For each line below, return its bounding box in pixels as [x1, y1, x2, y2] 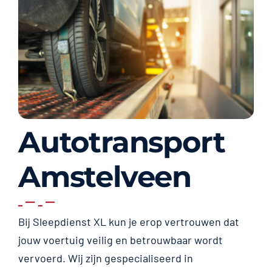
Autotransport [18, 124, 225, 160]
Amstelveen [18, 158, 191, 194]
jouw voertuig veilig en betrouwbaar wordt [18, 233, 223, 247]
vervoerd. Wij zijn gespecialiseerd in [18, 251, 193, 265]
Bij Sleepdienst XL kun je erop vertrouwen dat [18, 215, 239, 229]
